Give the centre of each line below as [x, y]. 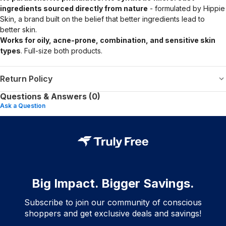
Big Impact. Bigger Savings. [113, 183]
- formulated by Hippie [186, 8]
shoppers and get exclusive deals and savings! [113, 213]
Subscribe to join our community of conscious [113, 202]
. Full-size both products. [62, 50]
